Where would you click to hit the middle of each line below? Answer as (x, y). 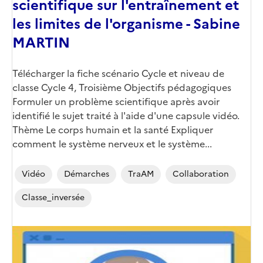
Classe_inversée (53, 197)
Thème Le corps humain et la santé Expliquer (113, 129)
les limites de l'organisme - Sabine (126, 24)
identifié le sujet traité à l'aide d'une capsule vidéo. (126, 115)
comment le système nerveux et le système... (112, 144)
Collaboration (201, 174)
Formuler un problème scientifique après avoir (116, 101)
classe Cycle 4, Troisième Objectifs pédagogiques (122, 87)
